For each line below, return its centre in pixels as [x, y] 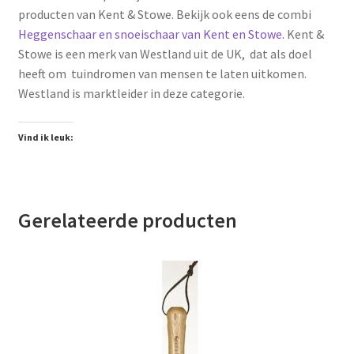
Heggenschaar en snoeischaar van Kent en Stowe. [151, 34]
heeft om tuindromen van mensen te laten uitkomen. [162, 74]
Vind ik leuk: [45, 137]
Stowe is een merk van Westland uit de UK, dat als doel [165, 54]
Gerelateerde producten [127, 221]
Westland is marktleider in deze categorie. [131, 94]
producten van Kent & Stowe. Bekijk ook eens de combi [164, 15]
